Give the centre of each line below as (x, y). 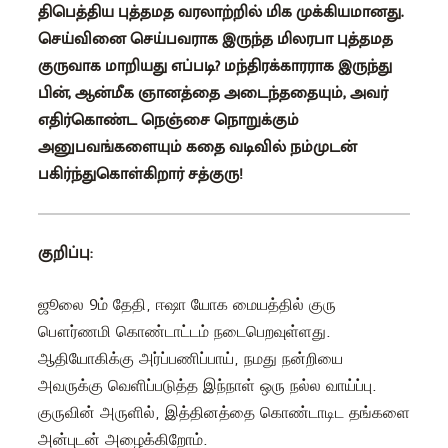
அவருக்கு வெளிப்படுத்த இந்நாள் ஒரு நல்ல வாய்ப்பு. (207, 385)
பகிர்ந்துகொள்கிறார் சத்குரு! (140, 174)
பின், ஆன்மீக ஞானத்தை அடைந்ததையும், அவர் (212, 93)
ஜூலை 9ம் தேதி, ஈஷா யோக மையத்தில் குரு (186, 304)
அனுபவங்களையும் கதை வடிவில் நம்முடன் (197, 147)
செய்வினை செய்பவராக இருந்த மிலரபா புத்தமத (215, 39)
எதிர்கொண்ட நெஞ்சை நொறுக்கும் (168, 120)
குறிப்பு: (64, 253)
